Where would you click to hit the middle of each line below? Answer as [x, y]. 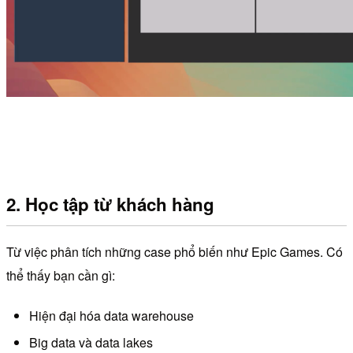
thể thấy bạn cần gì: [61, 276]
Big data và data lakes [91, 342]
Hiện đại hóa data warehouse [111, 316]
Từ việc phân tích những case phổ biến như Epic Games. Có [175, 252]
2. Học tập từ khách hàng [110, 204]
